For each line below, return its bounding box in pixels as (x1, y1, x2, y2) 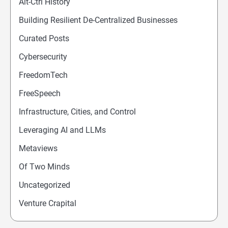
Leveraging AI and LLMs (19, 125, 106, 135)
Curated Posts (19, 34, 69, 44)
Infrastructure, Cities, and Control (19, 107, 136, 117)
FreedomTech (19, 70, 68, 80)
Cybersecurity (19, 52, 67, 62)
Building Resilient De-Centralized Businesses (19, 15, 178, 25)
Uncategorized (19, 180, 70, 190)
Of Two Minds (19, 162, 70, 172)
